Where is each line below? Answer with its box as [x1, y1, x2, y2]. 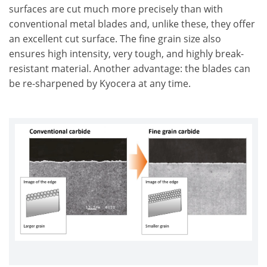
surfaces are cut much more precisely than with [9, 2, 223, 15]
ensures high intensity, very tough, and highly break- [9, 47, 244, 60]
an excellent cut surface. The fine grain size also [9, 32, 221, 45]
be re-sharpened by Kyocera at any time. [9, 77, 191, 90]
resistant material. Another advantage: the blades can [9, 62, 250, 75]
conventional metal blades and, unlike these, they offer [9, 17, 255, 30]
